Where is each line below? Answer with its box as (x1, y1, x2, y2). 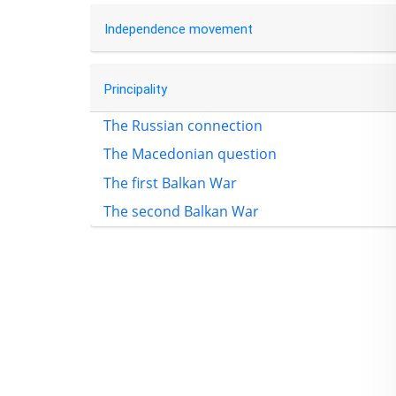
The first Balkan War (103, 172, 237, 193)
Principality (103, 81, 167, 98)
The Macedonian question (103, 144, 277, 164)
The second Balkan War (103, 202, 259, 222)
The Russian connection (103, 115, 263, 135)
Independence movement (103, 21, 253, 38)
